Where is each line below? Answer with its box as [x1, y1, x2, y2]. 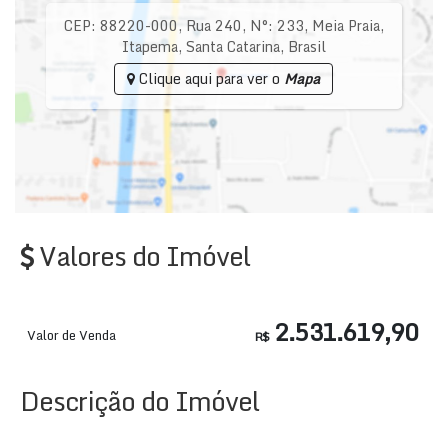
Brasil [287, 35, 326, 58]
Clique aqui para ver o [135, 67, 285, 90]
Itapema [121, 35, 178, 58]
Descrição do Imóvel [20, 380, 259, 422]
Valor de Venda [27, 324, 116, 346]
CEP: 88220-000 [63, 14, 178, 37]
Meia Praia [311, 14, 380, 37]
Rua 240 [185, 14, 242, 37]
